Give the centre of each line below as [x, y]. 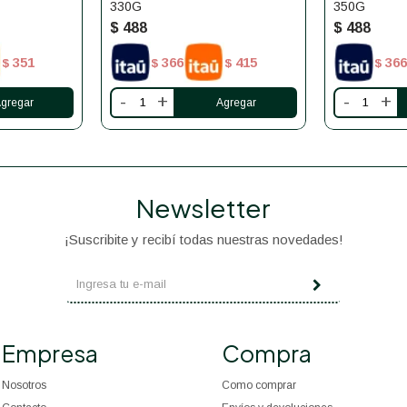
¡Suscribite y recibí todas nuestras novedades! [203, 239]
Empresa [50, 353]
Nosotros [25, 385]
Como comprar [258, 385]
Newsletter [203, 207]
